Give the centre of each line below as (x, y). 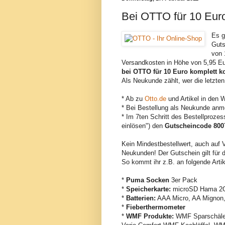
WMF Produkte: (150, 216)
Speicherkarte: (148, 189)
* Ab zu (133, 98)
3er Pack (183, 180)
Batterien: (141, 198)
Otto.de (155, 98)
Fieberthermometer (156, 207)
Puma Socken (148, 180)
